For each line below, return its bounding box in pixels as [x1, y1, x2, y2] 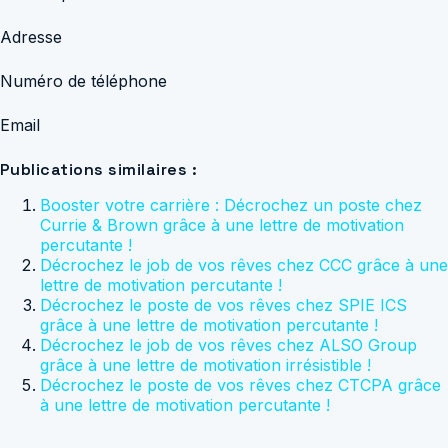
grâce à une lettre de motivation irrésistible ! [40, 354, 371, 375]
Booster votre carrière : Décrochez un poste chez [40, 194, 422, 215]
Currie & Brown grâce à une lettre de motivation [40, 214, 404, 235]
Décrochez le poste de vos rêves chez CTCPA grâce [40, 374, 441, 395]
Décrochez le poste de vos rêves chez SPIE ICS [40, 294, 407, 315]
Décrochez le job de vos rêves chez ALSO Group [40, 334, 417, 355]
